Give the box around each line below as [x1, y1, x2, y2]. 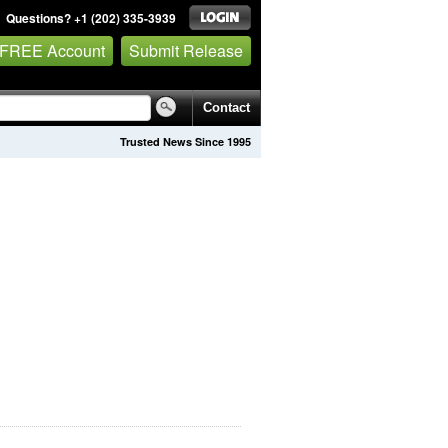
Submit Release [129, 38, 243, 62]
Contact [203, 100, 250, 115]
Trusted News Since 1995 [120, 134, 251, 149]
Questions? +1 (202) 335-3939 [6, 9, 176, 27]
